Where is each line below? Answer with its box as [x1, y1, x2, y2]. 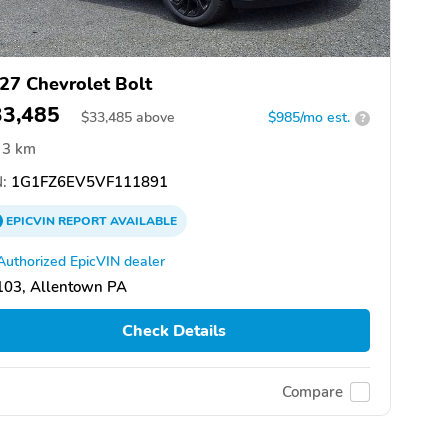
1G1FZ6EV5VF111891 [7, 172, 168, 193]
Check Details [121, 319, 226, 342]
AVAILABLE [107, 213, 177, 230]
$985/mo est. [268, 108, 350, 128]
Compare [282, 381, 343, 402]
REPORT [58, 213, 107, 230]
